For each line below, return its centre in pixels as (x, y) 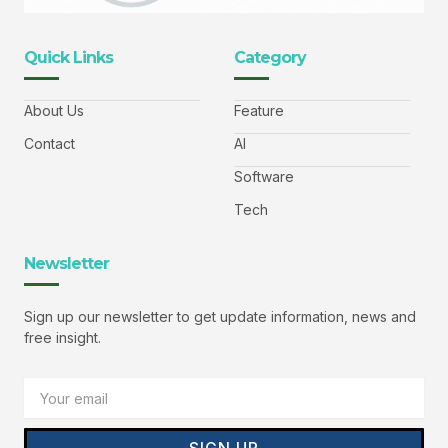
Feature (259, 110)
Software (264, 176)
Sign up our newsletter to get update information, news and (220, 316)
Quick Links (68, 57)
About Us (54, 110)
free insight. (62, 337)
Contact (49, 143)
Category (270, 57)
